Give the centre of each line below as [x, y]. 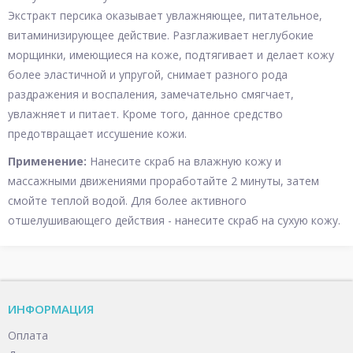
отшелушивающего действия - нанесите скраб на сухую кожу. [174, 220]
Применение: [47, 161]
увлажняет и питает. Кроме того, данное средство [145, 114]
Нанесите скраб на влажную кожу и [184, 161]
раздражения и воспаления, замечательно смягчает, [151, 94]
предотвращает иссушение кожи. [97, 134]
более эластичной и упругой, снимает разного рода [148, 74]
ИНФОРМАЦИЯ [51, 309]
